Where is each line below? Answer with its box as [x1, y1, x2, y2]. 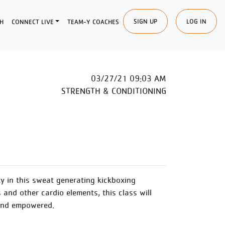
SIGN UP [134, 17, 157, 25]
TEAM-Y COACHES [67, 18, 119, 26]
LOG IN [186, 17, 206, 25]
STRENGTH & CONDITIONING [61, 86, 166, 96]
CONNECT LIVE [11, 18, 54, 26]
